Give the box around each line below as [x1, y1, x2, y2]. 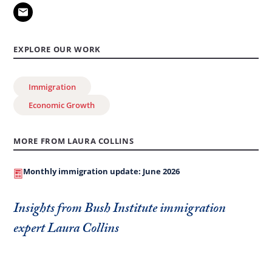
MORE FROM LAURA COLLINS [13, 135, 134, 147]
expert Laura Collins [13, 219, 120, 242]
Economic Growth [29, 100, 95, 111]
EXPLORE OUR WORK [13, 44, 101, 55]
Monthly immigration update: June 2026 [23, 166, 180, 177]
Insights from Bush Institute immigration [13, 199, 226, 222]
